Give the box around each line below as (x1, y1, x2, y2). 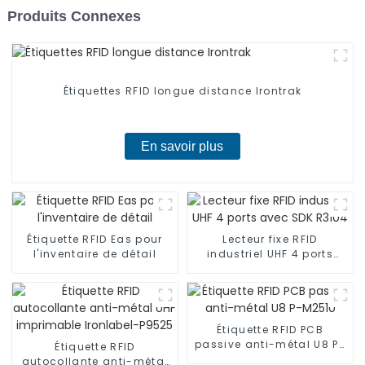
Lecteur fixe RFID (222, 232, 318, 247)
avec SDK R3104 (223, 262, 317, 276)
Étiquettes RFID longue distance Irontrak (63, 84, 302, 99)
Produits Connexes (7, 7, 141, 24)
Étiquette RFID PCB (217, 323, 323, 337)
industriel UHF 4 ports (206, 247, 334, 262)
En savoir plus (141, 139, 224, 154)
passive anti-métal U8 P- (195, 337, 345, 352)
